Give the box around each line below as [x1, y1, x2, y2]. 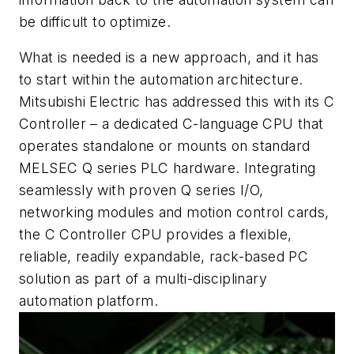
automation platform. [19, 292, 158, 310]
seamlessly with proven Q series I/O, [19, 182, 264, 199]
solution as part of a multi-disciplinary [19, 270, 267, 288]
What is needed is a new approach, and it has [19, 49, 319, 66]
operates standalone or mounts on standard [19, 137, 311, 155]
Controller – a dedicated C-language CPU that [19, 115, 324, 133]
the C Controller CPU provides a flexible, [19, 226, 292, 243]
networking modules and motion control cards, [19, 204, 330, 221]
